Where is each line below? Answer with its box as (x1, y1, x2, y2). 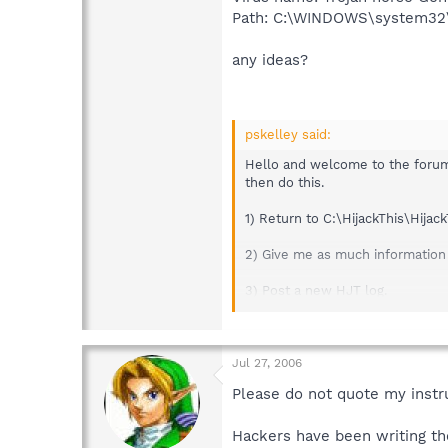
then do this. (245, 175, 324, 191)
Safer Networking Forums (245, 337, 405, 353)
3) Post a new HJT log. (245, 283, 387, 299)
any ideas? (232, 50, 308, 69)
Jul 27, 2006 (232, 355, 302, 370)
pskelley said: (245, 127, 331, 143)
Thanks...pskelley (245, 319, 352, 335)
